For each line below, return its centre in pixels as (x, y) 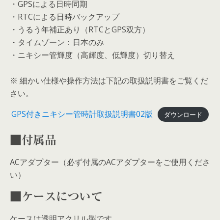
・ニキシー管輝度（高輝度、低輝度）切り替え (92, 55)
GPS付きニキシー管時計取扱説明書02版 (82, 114)
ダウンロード (183, 114)
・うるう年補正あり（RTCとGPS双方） (80, 29)
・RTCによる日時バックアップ (65, 17)
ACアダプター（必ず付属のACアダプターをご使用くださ (110, 162)
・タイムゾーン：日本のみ (57, 42)
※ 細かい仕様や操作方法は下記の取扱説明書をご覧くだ (109, 81)
